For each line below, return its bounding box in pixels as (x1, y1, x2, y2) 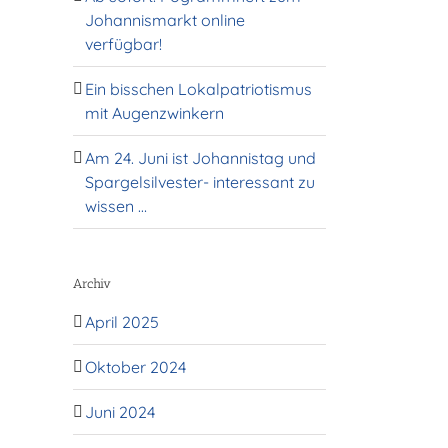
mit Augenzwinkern (85, 102, 224, 123)
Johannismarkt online (85, 9, 245, 30)
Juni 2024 (85, 401, 155, 422)
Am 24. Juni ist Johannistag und (85, 147, 316, 168)
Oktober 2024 (85, 356, 186, 377)
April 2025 (85, 311, 159, 332)
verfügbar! (85, 33, 162, 54)
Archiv (73, 275, 111, 291)
